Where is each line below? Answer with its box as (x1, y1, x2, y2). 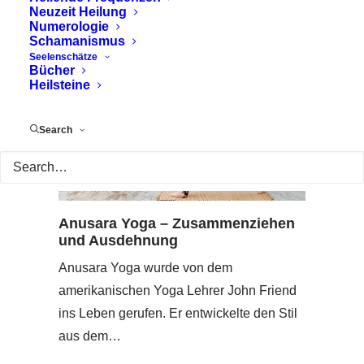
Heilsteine (29, 78, 90, 92)
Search (39, 124, 72, 136)
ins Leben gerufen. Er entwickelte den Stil (58, 305, 297, 320)
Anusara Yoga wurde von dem (58, 260, 232, 275)
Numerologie (29, 19, 109, 33)
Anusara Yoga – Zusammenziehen (58, 214, 295, 232)
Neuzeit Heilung (29, 5, 127, 19)
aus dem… (58, 328, 121, 343)
